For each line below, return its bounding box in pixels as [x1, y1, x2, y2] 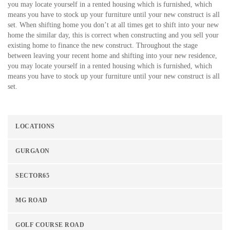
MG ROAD [15, 197, 48, 204]
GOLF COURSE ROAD [15, 222, 84, 229]
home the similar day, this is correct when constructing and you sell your [8, 31, 219, 40]
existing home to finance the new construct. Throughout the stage [8, 42, 198, 50]
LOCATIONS [15, 123, 55, 130]
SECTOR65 [15, 172, 49, 180]
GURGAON [15, 148, 50, 155]
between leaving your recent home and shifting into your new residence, [8, 52, 217, 60]
